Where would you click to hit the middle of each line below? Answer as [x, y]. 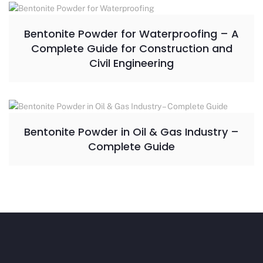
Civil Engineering [131, 63]
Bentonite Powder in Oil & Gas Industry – [131, 132]
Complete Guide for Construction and [131, 49]
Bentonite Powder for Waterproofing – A [131, 34]
